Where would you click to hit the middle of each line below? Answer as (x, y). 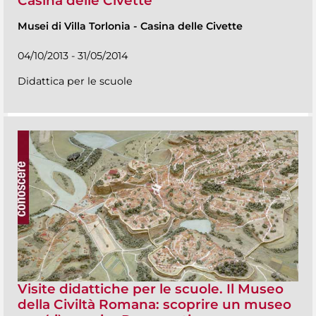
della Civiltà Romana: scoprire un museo (154, 305)
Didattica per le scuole (75, 81)
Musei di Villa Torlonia (75, 26)
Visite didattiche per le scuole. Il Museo (151, 289)
